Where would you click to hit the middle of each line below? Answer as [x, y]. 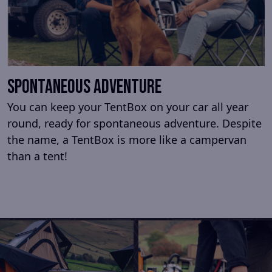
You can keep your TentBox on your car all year [128, 107]
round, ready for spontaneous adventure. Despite [134, 123]
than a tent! [37, 156]
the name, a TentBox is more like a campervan [127, 139]
